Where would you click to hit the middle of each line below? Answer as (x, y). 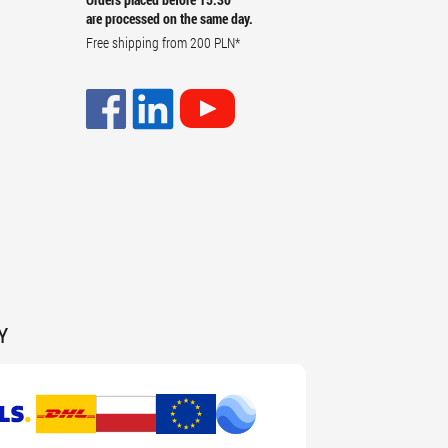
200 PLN (212, 42)
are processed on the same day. (169, 18)
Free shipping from (138, 42)
